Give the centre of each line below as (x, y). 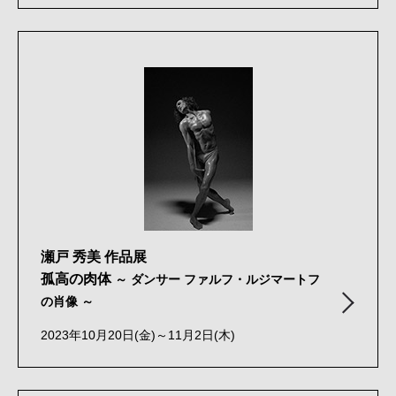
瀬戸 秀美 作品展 (94, 256)
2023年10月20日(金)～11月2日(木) (138, 335)
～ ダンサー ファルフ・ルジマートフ (217, 279)
